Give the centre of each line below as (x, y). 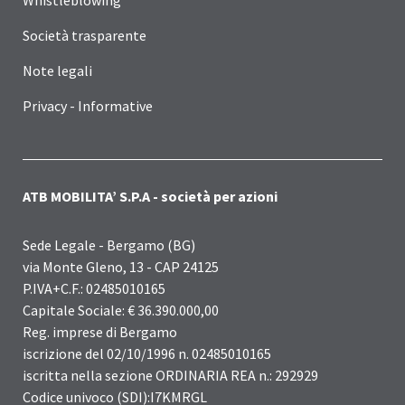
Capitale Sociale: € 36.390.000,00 (121, 310)
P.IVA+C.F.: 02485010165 (94, 288)
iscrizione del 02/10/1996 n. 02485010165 (147, 353)
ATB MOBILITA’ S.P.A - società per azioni (150, 196)
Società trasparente (85, 35)
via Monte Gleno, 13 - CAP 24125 (121, 266)
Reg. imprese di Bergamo (100, 331)
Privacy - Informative (88, 105)
